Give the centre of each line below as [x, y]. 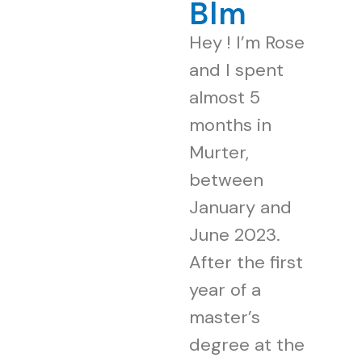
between [226, 179]
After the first [246, 262]
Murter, [219, 152]
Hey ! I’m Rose [247, 42]
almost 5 [225, 97]
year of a [225, 289]
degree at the [247, 344]
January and [240, 207]
